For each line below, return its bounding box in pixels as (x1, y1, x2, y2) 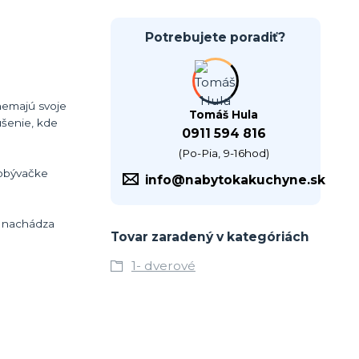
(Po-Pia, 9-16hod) (178, 146, 269, 159)
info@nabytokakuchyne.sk (144, 171, 325, 188)
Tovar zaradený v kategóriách (110, 228, 309, 244)
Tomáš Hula (189, 107, 259, 121)
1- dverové (131, 257, 196, 273)
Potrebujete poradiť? (145, 29, 286, 45)
